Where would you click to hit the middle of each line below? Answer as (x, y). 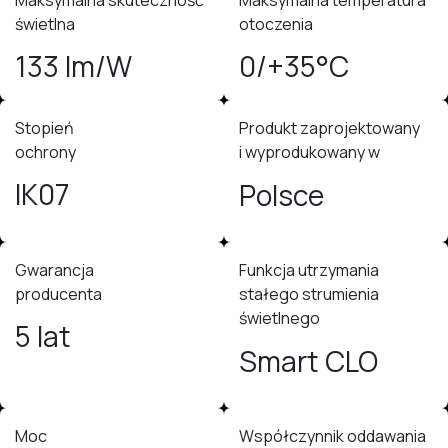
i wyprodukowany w (311, 152)
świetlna (45, 24)
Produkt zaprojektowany (331, 128)
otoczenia (276, 24)
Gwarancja (56, 270)
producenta (58, 294)
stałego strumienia (309, 294)
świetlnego (279, 318)
